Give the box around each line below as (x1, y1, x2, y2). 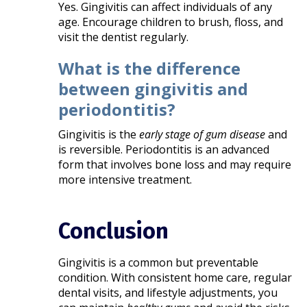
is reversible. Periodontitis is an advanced (58, 141, 270, 157)
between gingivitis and (58, 77, 249, 100)
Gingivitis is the (58, 126, 140, 142)
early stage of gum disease (139, 126, 266, 142)
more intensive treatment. (58, 171, 193, 187)
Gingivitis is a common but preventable (58, 254, 259, 270)
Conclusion (58, 217, 169, 244)
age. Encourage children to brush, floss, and (58, 14, 284, 29)
